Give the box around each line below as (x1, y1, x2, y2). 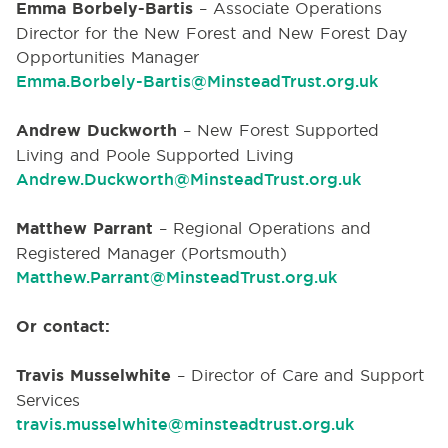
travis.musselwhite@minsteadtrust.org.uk (16, 414, 354, 435)
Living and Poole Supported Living (16, 145, 294, 165)
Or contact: (16, 316, 110, 337)
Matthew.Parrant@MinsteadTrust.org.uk (16, 267, 343, 288)
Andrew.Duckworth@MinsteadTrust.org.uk (16, 169, 361, 190)
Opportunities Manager (16, 47, 199, 67)
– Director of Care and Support (171, 365, 424, 385)
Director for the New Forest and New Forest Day (16, 23, 407, 43)
